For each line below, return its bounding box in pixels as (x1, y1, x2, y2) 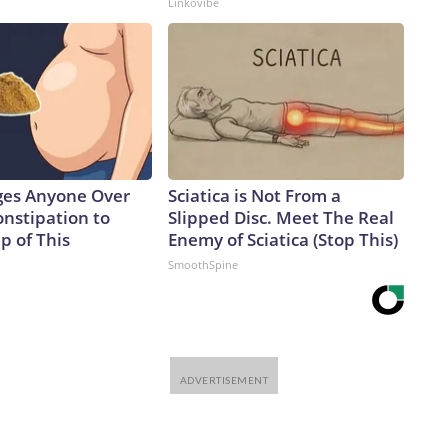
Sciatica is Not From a (168, 184, 341, 208)
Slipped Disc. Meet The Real (168, 206, 394, 230)
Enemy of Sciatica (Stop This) (168, 228, 398, 252)
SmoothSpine (168, 257, 238, 273)
